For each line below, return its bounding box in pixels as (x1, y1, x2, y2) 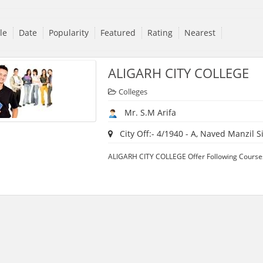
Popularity (48, 27, 89, 39)
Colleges (118, 86, 147, 97)
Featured (100, 27, 136, 39)
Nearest (184, 27, 215, 39)
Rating (147, 27, 173, 39)
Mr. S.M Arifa (117, 107, 176, 119)
